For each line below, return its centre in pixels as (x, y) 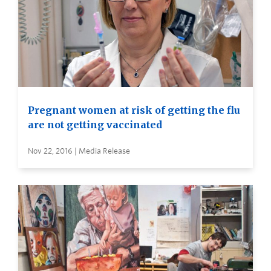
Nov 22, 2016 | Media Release (79, 151)
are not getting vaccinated (95, 125)
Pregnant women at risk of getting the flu (134, 110)
